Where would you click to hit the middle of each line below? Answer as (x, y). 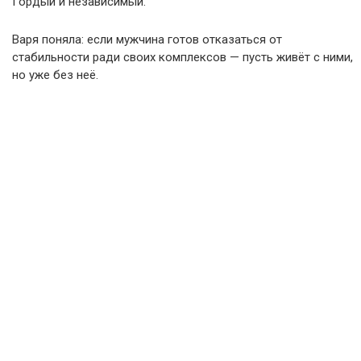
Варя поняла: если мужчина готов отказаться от (147, 39)
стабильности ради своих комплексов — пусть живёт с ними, (183, 57)
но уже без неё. (55, 75)
